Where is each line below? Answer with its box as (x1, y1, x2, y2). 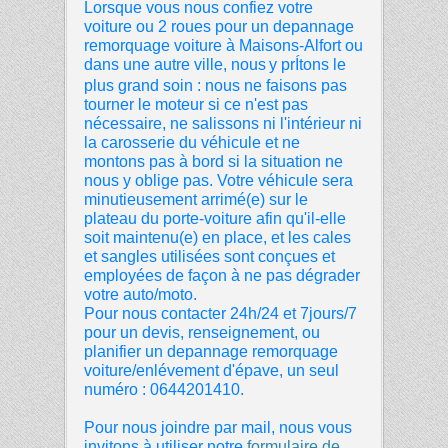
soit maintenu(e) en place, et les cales (84, 228, 351, 246)
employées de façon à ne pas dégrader (84, 266, 360, 284)
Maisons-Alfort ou (239, 36, 363, 54)
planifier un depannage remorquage (84, 342, 338, 360)
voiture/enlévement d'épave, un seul (84, 361, 339, 379)
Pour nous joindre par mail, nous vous (84, 418, 352, 436)
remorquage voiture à (84, 36, 239, 54)
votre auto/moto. (84, 285, 197, 303)
